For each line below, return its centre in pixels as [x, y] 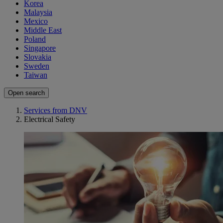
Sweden [37, 66]
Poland [35, 39]
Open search [26, 93]
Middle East [43, 30]
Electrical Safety [50, 119]
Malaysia [38, 12]
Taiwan [36, 75]
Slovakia [38, 57]
